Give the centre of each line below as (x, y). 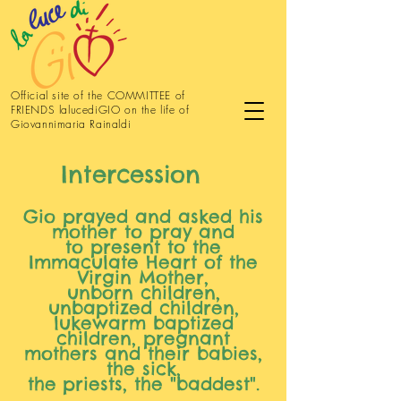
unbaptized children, (143, 307)
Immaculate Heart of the (143, 262)
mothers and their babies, (143, 353)
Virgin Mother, (143, 277)
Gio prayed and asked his (143, 216)
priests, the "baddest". (161, 384)
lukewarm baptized (143, 323)
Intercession (131, 174)
